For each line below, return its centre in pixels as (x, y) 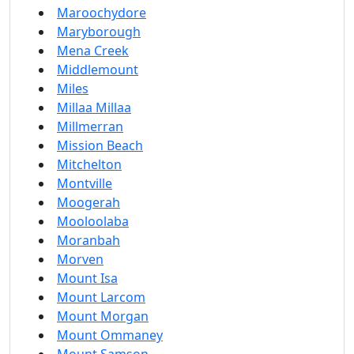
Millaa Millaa (94, 107)
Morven (80, 259)
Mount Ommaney (110, 335)
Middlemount (98, 70)
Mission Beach (100, 145)
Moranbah (88, 240)
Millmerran (90, 126)
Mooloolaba (93, 221)
